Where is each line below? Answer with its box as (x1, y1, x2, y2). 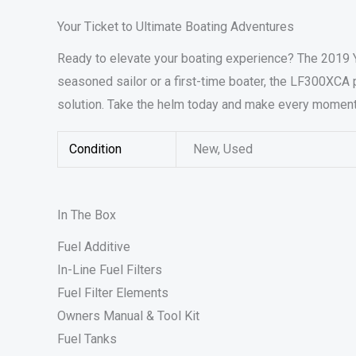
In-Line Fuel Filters (57, 262, 162, 278)
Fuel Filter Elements (57, 285, 168, 301)
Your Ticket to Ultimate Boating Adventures (57, 18, 294, 34)
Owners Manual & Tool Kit (57, 308, 199, 324)
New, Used (193, 141, 253, 157)
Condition (69, 141, 122, 157)
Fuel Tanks (57, 331, 117, 347)
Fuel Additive (57, 239, 130, 255)
